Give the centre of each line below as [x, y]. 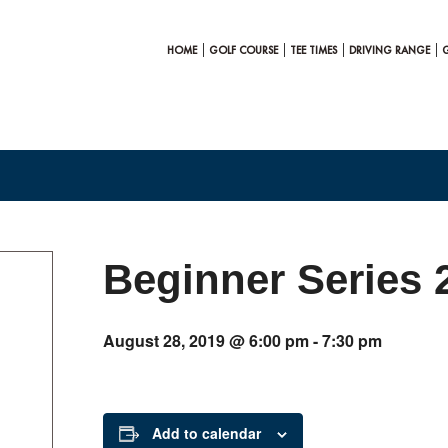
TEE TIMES [313, 50]
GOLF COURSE [243, 50]
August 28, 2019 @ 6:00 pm [206, 340]
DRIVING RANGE [389, 50]
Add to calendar [206, 433]
